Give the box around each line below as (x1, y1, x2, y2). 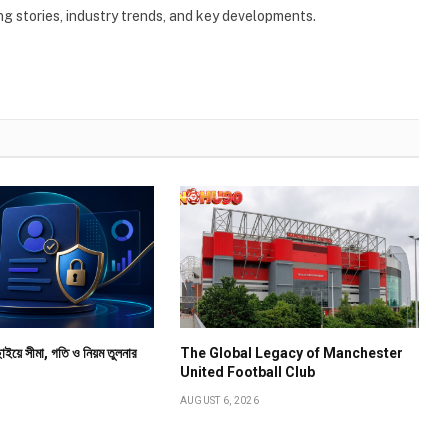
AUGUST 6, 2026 (179, 395, 259, 407)
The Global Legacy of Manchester (179, 345, 403, 362)
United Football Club (179, 364, 315, 381)
